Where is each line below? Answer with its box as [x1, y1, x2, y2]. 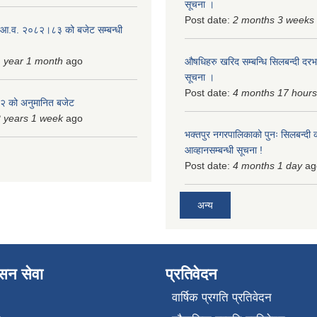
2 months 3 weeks [233, 13, 314, 25]
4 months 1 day [233, 159, 302, 171]
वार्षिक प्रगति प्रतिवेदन [171, 291, 272, 305]
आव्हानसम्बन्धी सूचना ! [185, 144, 263, 156]
